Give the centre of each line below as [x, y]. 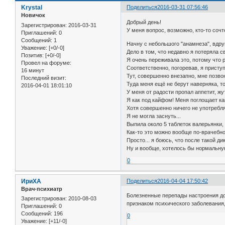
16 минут [33, 70]
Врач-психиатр [42, 189]
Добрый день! [144, 22]
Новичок [33, 15]
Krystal [32, 8]
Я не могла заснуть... [154, 116]
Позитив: [32, 55]
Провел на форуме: [46, 63]
